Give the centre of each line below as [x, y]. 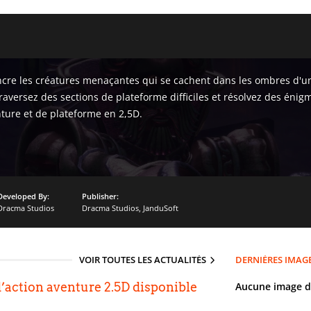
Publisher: [100, 196]
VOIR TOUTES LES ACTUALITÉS [143, 260]
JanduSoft [161, 208]
